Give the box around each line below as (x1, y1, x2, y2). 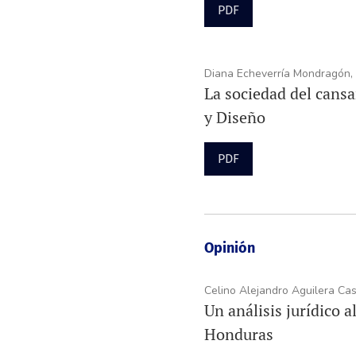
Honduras (203, 323, 273, 345)
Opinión (203, 238, 255, 257)
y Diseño (203, 106, 265, 128)
